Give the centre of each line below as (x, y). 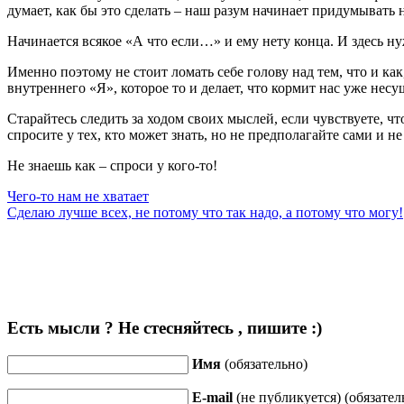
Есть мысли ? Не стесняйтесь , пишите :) (165, 328)
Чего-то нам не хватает (78, 196)
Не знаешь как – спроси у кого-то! (112, 165)
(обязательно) (264, 364)
